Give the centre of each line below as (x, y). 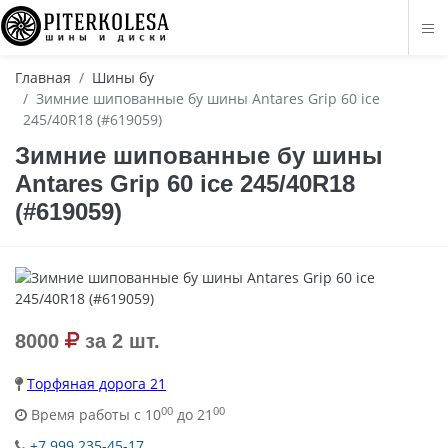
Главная (43, 77)
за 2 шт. (119, 341)
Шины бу (123, 77)
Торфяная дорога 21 (96, 383)
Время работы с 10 (94, 414)
